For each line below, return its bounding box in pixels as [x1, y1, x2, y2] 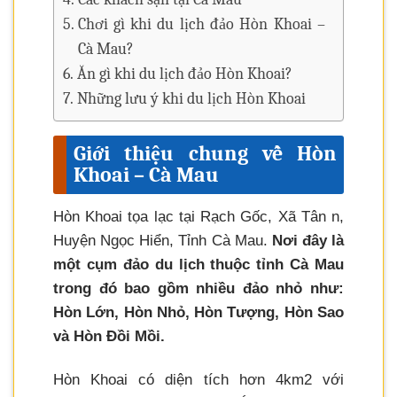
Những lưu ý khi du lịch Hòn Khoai [76, 90, 306, 109]
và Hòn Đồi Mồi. [53, 328, 165, 346]
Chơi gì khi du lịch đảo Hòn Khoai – [77, 15, 325, 35]
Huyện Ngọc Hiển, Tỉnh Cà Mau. [53, 232, 272, 250]
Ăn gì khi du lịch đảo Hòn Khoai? [76, 65, 292, 84]
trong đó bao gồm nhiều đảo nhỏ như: [53, 280, 344, 298]
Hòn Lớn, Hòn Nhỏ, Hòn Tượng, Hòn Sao [53, 304, 344, 322]
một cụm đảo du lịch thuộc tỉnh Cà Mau [53, 256, 344, 274]
